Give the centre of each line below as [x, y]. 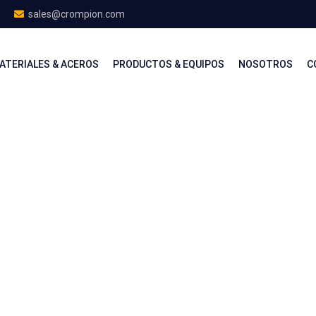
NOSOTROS [266, 64]
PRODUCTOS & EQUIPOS [169, 64]
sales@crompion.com [77, 14]
